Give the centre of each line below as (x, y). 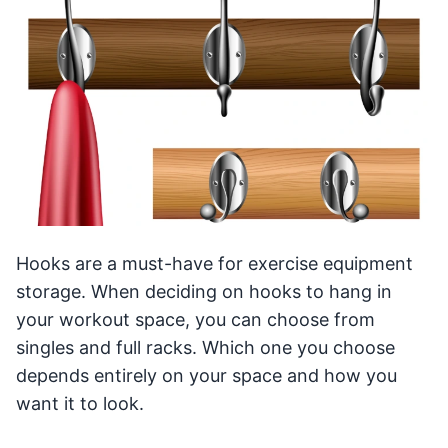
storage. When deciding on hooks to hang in (204, 291)
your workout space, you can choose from (195, 319)
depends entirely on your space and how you (206, 375)
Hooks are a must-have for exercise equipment (214, 263)
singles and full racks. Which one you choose (205, 347)
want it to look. (80, 403)
